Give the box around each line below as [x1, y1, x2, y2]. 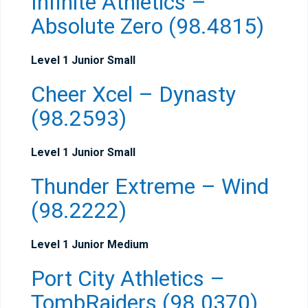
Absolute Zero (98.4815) [31, 13, 264, 39]
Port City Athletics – [31, 265, 225, 291]
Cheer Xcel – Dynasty [31, 81, 236, 107]
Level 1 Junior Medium [31, 238, 148, 251]
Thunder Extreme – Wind [31, 173, 269, 199]
